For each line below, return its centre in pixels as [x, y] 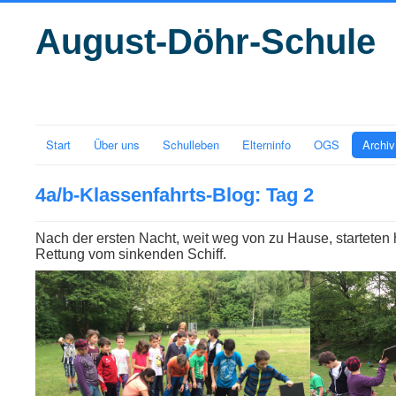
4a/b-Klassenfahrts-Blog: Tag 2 [175, 195]
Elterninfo [267, 145]
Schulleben [191, 145]
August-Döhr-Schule [206, 42]
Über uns [117, 145]
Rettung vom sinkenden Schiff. [131, 254]
